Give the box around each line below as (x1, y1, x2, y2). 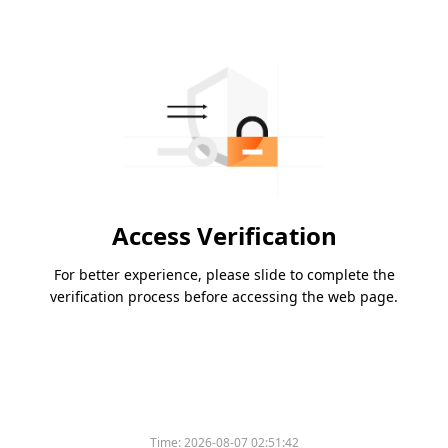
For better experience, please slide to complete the (53, 265, 395, 285)
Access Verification (111, 219, 337, 253)
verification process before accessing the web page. (50, 287, 398, 307)
